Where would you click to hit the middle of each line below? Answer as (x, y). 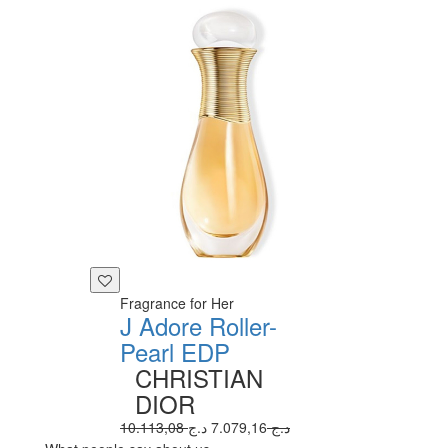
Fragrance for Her (177, 302)
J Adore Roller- (198, 325)
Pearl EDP (175, 351)
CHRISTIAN (199, 377)
